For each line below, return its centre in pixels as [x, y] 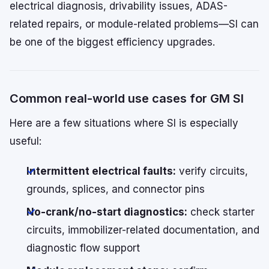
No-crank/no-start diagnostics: [107, 212]
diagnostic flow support [83, 248]
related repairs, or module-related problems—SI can [134, 24]
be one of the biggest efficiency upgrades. [112, 42]
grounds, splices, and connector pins [116, 189]
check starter [221, 212]
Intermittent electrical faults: [101, 171]
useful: [26, 141]
